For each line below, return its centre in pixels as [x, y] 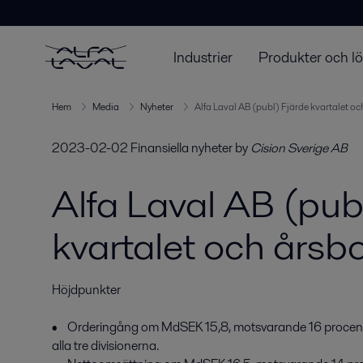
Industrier [203, 57]
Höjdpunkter [86, 290]
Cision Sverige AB [299, 148]
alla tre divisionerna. [105, 346]
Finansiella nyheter [181, 148]
